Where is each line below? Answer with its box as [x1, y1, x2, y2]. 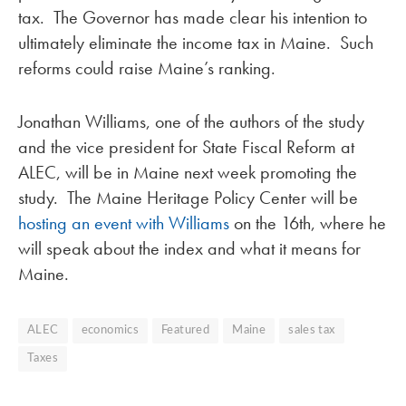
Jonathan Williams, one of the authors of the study [18, 110, 364, 134]
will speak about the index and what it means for [18, 237, 361, 261]
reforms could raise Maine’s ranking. [18, 56, 275, 81]
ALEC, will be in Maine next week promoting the [18, 160, 357, 185]
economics [81, 324, 140, 337]
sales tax [288, 324, 335, 337]
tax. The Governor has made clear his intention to [18, 5, 367, 30]
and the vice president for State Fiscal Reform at [18, 135, 354, 159]
